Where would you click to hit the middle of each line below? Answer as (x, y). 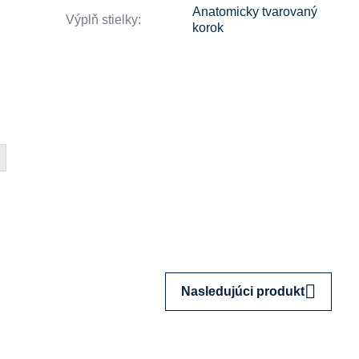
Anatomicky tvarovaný (255, 11)
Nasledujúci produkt (243, 291)
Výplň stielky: (104, 19)
